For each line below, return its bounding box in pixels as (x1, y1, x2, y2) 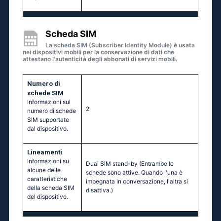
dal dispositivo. (27, 125, 68, 133)
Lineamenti (27, 148, 62, 156)
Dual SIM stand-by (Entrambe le (86, 160, 174, 168)
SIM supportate (27, 116, 69, 124)
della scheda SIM (27, 184, 74, 192)
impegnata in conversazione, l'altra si (86, 178, 188, 185)
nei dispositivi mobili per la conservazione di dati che (23, 48, 174, 56)
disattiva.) (86, 186, 113, 194)
